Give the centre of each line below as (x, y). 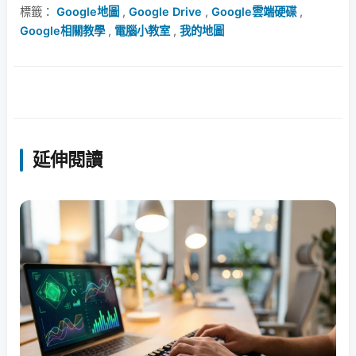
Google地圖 (88, 12)
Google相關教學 (62, 31)
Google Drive (165, 12)
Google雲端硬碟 (254, 12)
